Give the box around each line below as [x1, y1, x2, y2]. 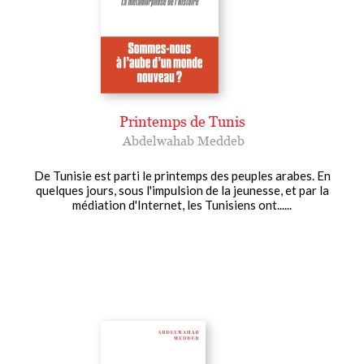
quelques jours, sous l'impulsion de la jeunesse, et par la [35, 182, 329, 197]
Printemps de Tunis [119, 112, 245, 130]
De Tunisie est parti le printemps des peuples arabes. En [33, 167, 331, 183]
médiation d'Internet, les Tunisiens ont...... [72, 197, 292, 212]
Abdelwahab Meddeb [123, 132, 245, 148]
